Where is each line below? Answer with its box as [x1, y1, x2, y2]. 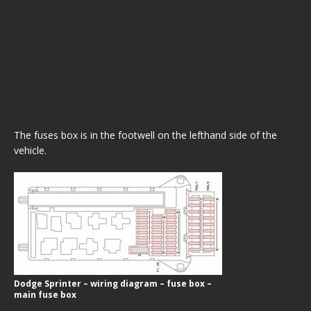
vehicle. [14, 144, 47, 157]
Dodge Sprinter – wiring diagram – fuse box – [14, 278, 212, 289]
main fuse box [14, 289, 76, 301]
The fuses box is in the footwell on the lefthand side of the [14, 128, 277, 142]
